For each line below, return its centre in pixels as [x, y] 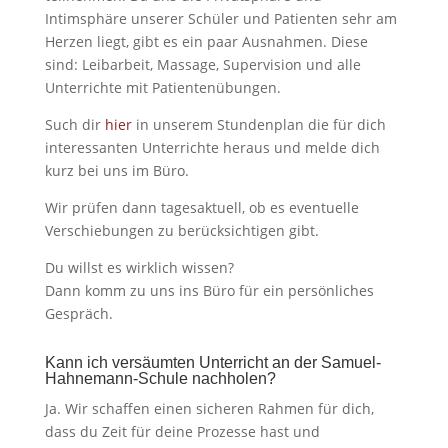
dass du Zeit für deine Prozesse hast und [182, 432]
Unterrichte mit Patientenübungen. [162, 88]
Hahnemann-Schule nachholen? [160, 379]
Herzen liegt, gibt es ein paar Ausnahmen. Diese [206, 42]
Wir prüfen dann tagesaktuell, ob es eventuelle [201, 208]
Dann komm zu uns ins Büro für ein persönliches [209, 291]
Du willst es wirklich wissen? [139, 268]
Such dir [74, 125]
